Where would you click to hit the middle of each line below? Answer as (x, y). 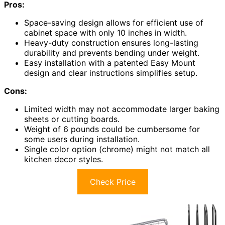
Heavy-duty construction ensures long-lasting (111, 42)
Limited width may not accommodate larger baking (122, 109)
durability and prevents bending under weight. (112, 52)
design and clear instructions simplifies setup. (111, 73)
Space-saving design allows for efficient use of (114, 22)
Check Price (113, 182)
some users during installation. (82, 139)
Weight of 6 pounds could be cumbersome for (112, 129)
